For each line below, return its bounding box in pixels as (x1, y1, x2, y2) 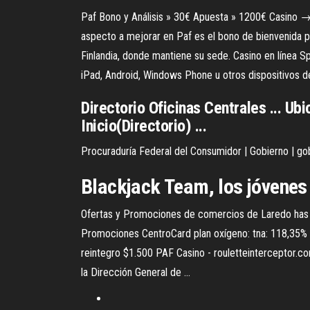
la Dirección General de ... (81, 266, 190, 279)
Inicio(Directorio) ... (81, 116, 207, 136)
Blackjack (81, 174, 161, 199)
